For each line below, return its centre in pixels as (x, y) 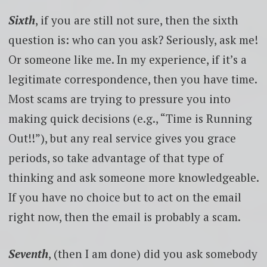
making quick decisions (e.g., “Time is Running (130, 119)
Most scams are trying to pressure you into (119, 99)
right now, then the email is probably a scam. (124, 217)
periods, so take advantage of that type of (116, 158)
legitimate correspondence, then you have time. (132, 79)
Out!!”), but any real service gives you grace (122, 138)
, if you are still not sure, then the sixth (136, 20)
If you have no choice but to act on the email (125, 197)
